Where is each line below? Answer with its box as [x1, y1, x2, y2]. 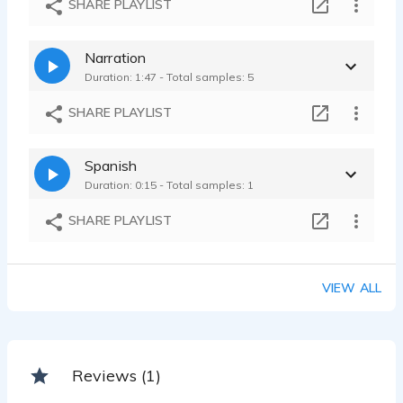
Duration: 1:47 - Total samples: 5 [85, 69, 254, 84]
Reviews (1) [72, 365, 161, 386]
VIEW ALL [321, 280, 381, 296]
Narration [85, 48, 147, 67]
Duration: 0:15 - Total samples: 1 [85, 177, 254, 192]
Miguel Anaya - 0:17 [86, 8, 190, 22]
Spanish [85, 156, 138, 175]
